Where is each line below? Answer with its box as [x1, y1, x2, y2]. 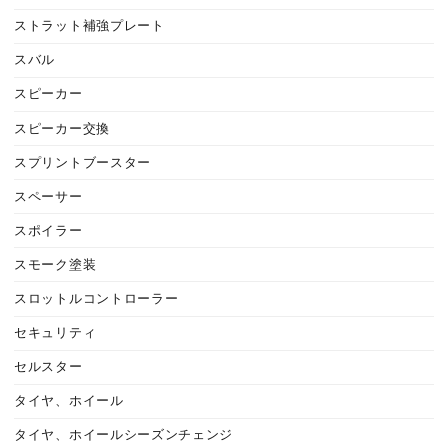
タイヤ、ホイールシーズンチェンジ [14, 428, 234, 443]
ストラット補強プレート [14, 19, 165, 34]
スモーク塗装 [14, 257, 97, 272]
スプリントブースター [14, 155, 151, 170]
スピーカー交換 [14, 121, 110, 136]
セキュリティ [14, 326, 97, 341]
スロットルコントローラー [14, 292, 179, 307]
